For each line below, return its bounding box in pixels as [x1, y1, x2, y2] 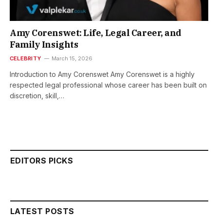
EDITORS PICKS [10, 156, 73, 166]
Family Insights [10, 39, 78, 51]
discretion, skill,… [10, 91, 64, 100]
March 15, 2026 [51, 55, 92, 62]
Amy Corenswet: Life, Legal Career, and [10, 27, 182, 39]
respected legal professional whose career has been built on [10, 81, 207, 90]
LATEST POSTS [10, 206, 74, 217]
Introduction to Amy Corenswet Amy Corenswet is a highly [10, 70, 195, 79]
